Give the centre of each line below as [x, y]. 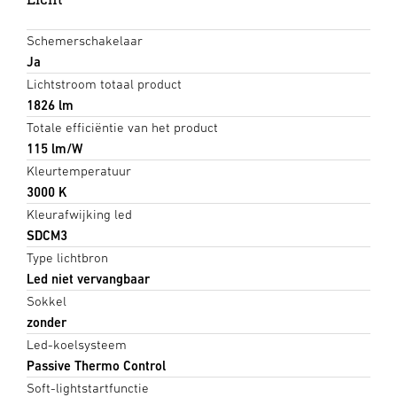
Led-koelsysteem [77, 344]
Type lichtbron [67, 257]
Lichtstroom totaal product [104, 83]
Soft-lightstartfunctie [88, 387]
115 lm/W [54, 148]
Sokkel [47, 300]
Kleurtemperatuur [79, 170]
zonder [47, 322]
